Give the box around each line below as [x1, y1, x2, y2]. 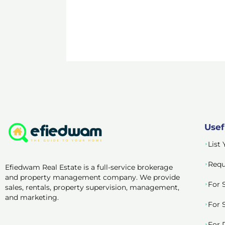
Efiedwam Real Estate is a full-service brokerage [5, 163, 173, 172]
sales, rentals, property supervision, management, [5, 183, 179, 192]
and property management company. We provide [5, 173, 180, 182]
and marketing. [5, 193, 59, 202]
